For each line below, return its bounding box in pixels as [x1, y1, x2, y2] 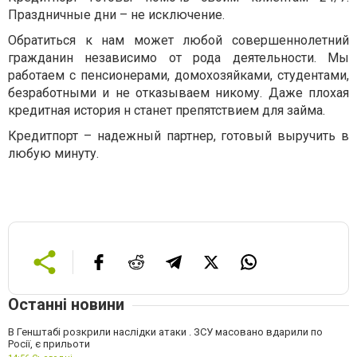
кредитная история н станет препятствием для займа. [8, 102, 325, 118]
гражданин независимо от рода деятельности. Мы [8, 49, 349, 65]
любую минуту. [8, 145, 99, 161]
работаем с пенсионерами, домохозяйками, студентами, [8, 67, 349, 83]
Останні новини [8, 294, 124, 314]
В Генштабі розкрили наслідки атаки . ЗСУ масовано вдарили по [8, 325, 323, 338]
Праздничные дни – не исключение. [8, 6, 225, 22]
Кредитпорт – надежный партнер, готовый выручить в [8, 127, 349, 143]
